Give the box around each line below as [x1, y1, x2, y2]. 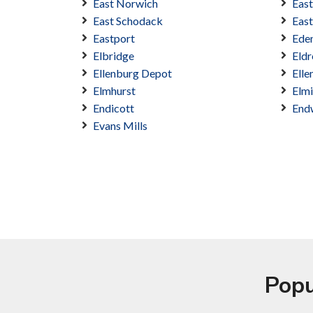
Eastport [93, 31, 135, 45]
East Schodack [93, 14, 163, 28]
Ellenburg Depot [93, 66, 172, 80]
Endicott [93, 101, 134, 115]
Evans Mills [93, 119, 147, 133]
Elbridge [93, 49, 134, 63]
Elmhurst [93, 84, 136, 98]
